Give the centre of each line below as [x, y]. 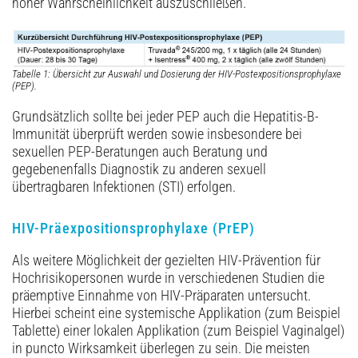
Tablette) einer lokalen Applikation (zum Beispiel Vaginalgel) [178, 331]
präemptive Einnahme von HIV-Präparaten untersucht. [161, 296]
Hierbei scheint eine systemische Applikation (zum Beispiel [176, 314]
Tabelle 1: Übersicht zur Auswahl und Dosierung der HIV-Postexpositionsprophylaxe [177, 74]
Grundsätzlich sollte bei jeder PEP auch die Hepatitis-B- [165, 117]
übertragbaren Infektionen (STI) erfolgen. [124, 187]
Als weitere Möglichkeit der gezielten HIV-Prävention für [166, 261]
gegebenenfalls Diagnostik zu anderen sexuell [139, 170]
